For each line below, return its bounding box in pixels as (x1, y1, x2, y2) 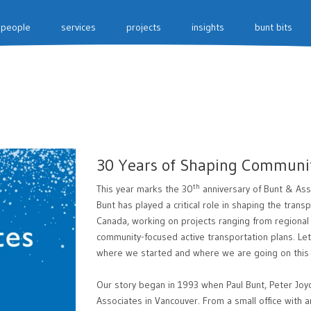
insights (192, 21, 224, 33)
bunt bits (255, 21, 292, 33)
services (61, 21, 96, 33)
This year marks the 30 (96, 183, 193, 196)
